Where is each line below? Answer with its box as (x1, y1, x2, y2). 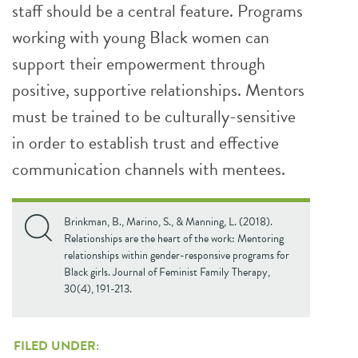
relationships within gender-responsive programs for (64, 247, 289, 264)
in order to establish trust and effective (12, 129, 279, 156)
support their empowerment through (12, 50, 265, 77)
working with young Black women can (12, 24, 269, 50)
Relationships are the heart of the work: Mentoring (64, 230, 284, 247)
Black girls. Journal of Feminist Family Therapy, (64, 264, 270, 280)
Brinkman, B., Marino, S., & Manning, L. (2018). (64, 213, 272, 230)
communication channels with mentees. (12, 156, 285, 182)
